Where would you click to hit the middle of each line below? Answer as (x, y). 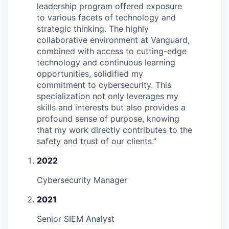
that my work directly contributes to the (114, 130)
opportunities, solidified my (90, 74)
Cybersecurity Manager (82, 180)
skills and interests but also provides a (111, 108)
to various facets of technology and (106, 18)
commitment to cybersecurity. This (104, 85)
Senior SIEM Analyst (76, 219)
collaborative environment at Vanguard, (113, 40)
